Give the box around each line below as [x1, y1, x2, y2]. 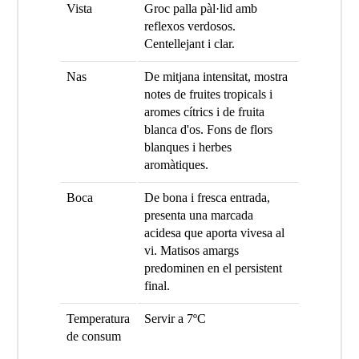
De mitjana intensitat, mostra [143, 69, 288, 83]
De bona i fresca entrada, [143, 190, 270, 204]
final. [143, 278, 170, 292]
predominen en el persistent [143, 260, 282, 275]
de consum [66, 329, 121, 343]
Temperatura [66, 311, 130, 325]
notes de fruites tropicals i [143, 87, 272, 101]
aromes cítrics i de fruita [143, 104, 264, 119]
